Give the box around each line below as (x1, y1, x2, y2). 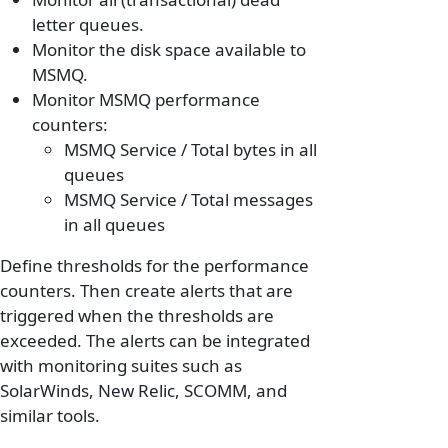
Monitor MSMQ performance (32, 87, 260, 111)
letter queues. (32, 12, 144, 36)
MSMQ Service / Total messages (64, 187, 313, 211)
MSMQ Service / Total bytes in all (64, 137, 317, 161)
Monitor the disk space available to (32, 37, 306, 61)
